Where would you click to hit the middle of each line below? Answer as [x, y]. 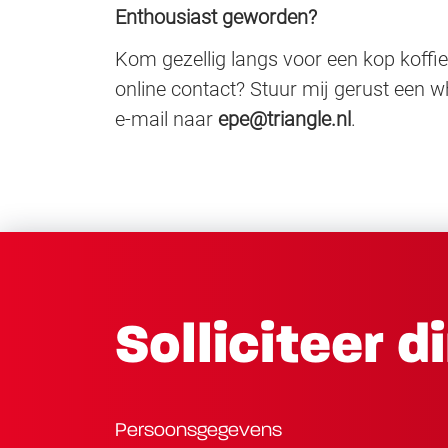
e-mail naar [164, 118]
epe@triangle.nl [282, 118]
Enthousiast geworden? [216, 16]
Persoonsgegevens [198, 430]
